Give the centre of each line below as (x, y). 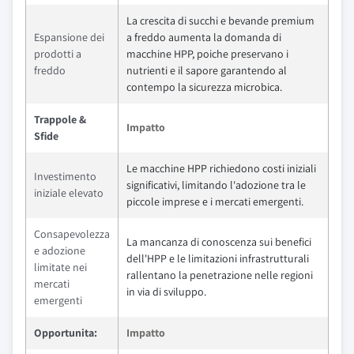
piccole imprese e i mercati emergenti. (215, 201)
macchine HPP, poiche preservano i (207, 54)
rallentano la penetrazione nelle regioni (220, 275)
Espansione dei (69, 37)
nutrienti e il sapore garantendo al (207, 70)
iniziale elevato (69, 193)
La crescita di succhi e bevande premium (220, 21)
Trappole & (60, 119)
